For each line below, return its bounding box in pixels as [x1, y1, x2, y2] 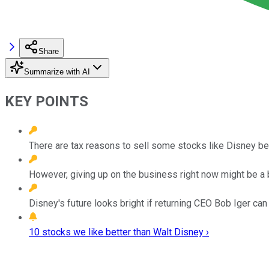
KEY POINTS [5, 92, 88, 110]
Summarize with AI [24, 67, 90, 76]
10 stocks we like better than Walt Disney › [29, 226, 209, 238]
